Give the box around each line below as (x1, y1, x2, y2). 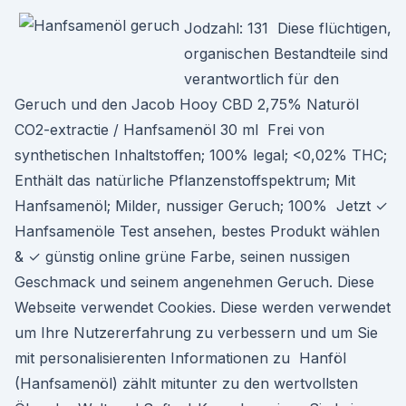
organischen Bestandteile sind (184, 44, 388, 63)
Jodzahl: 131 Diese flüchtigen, (184, 19, 391, 37)
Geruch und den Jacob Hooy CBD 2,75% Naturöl (14, 95, 359, 113)
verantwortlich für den (184, 70, 339, 88)
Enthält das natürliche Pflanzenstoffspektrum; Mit (14, 171, 355, 189)
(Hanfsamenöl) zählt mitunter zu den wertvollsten (14, 374, 358, 392)
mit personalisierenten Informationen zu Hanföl (14, 349, 346, 367)
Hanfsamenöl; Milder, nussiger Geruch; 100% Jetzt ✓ (14, 197, 388, 215)
